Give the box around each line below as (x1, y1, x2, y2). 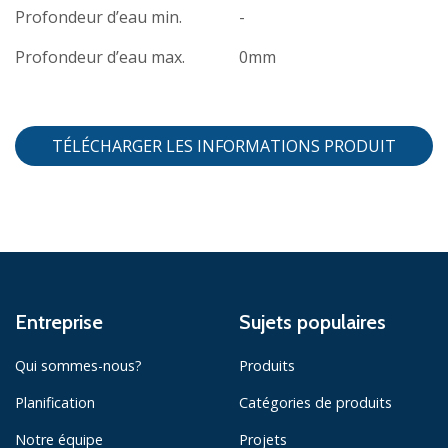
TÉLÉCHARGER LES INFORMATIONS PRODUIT (52, 135, 396, 158)
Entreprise (15, 309, 103, 334)
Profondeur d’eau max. (15, 45, 185, 68)
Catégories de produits (239, 392, 392, 412)
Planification (15, 392, 95, 412)
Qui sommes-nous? (15, 355, 142, 375)
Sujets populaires (239, 309, 386, 334)
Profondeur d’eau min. (15, 5, 182, 28)
